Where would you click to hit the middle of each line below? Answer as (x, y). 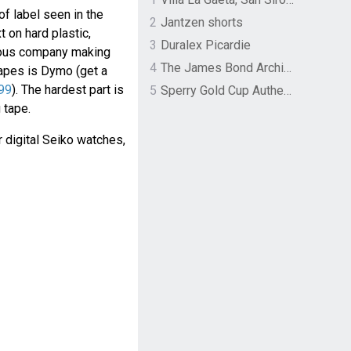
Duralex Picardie (205, 45)
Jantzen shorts (201, 23)
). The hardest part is (67, 89)
